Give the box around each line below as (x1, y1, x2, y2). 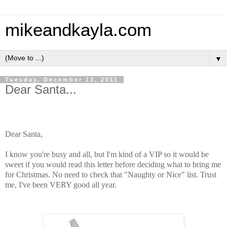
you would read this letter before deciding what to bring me (32, 160, 221, 169)
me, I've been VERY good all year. (5, 180, 117, 189)
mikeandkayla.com (5, 20, 152, 40)
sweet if (5, 160, 32, 169)
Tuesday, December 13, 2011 (5, 77, 119, 83)
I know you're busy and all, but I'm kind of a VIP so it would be (5, 149, 209, 159)
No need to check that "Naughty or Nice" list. (52, 170, 200, 179)
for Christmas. (5, 170, 52, 179)
